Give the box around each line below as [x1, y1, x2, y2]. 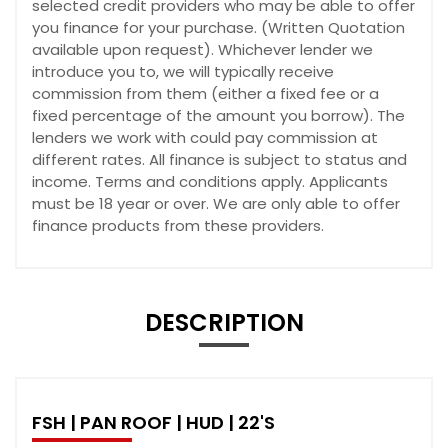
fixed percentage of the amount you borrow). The [32, 104, 405, 126]
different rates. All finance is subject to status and [32, 148, 407, 170]
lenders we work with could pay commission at [32, 126, 378, 148]
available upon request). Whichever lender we [32, 38, 373, 60]
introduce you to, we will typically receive [32, 60, 334, 82]
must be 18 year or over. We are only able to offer [32, 192, 400, 214]
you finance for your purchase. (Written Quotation [32, 16, 405, 38]
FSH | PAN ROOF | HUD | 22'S [32, 409, 275, 435]
